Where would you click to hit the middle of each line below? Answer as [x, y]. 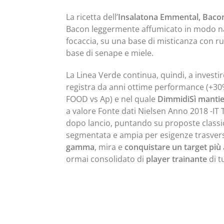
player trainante [176, 159]
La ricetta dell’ [92, 17]
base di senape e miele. [110, 53]
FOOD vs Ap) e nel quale [112, 99]
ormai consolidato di [106, 159]
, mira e [109, 147]
